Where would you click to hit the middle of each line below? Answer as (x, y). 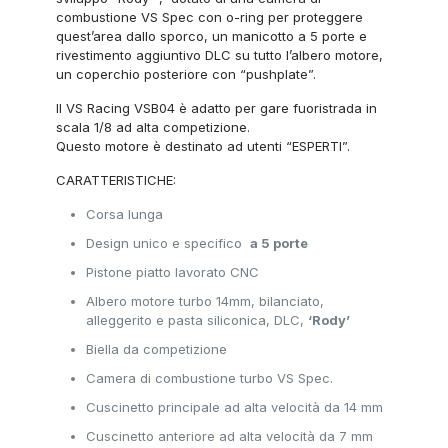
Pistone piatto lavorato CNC (173, 272)
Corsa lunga (125, 214)
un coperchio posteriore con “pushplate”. (188, 74)
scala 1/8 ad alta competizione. (153, 127)
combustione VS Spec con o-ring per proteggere (210, 17)
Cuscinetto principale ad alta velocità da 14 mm (235, 407)
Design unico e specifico (168, 243)
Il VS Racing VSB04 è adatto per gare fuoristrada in (217, 108)
